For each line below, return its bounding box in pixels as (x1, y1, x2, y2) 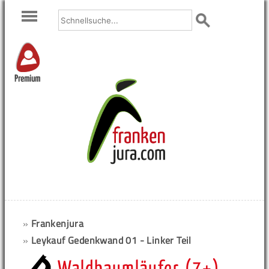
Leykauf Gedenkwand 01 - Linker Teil (31, 233, 192, 247)
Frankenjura (31, 216, 84, 231)
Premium (14, 74, 40, 84)
